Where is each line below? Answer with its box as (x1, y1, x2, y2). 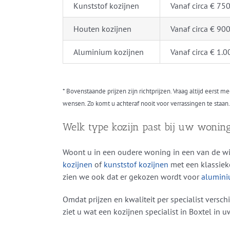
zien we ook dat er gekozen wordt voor (62, 171, 201, 182)
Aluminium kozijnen (73, 47, 144, 57)
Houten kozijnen (73, 24, 131, 34)
